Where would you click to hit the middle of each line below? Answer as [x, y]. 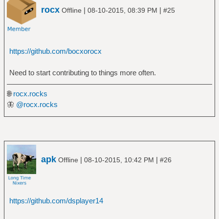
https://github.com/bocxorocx [55, 51]
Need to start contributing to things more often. [82, 72]
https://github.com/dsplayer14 [56, 201]
